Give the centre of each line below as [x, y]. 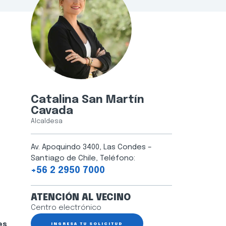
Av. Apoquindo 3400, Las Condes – [91, 147]
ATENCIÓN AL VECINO [81, 197]
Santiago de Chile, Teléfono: [83, 158]
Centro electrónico [66, 208]
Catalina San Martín [88, 100]
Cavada [52, 111]
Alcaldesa [47, 121]
